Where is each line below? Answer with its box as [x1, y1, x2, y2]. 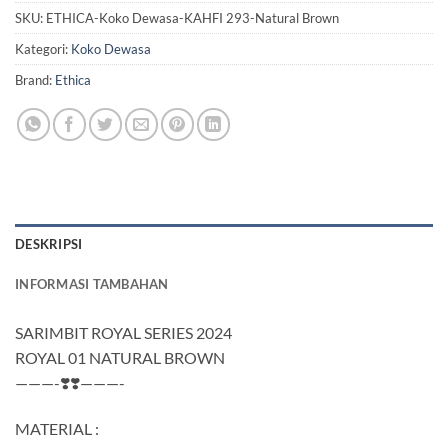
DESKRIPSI [15, 236, 83, 253]
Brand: [15, 72, 55, 89]
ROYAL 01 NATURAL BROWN [15, 348, 225, 368]
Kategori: [15, 41, 71, 58]
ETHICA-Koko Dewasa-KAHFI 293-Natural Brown [46, 10, 339, 27]
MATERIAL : [15, 419, 99, 439]
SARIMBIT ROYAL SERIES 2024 [15, 323, 232, 343]
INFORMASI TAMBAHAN [15, 276, 169, 293]
